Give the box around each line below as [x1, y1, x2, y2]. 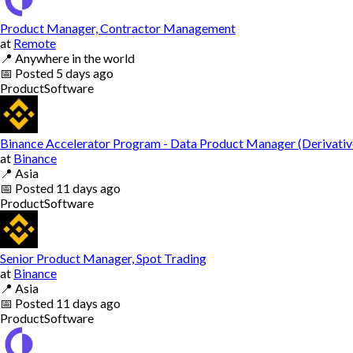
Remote [13, 35, 56, 50]
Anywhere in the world [15, 50, 135, 65]
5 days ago [56, 65, 113, 80]
